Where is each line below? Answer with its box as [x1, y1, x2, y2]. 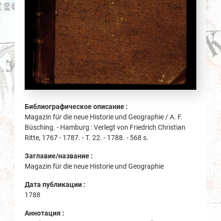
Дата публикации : [25, 181, 87, 189]
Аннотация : [25, 209, 66, 218]
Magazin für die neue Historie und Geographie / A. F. [25, 113, 183, 121]
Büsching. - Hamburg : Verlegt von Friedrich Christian [25, 123, 185, 132]
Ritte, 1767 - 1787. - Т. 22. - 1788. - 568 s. [25, 134, 148, 142]
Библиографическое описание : [25, 103, 129, 111]
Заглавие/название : [25, 152, 94, 160]
